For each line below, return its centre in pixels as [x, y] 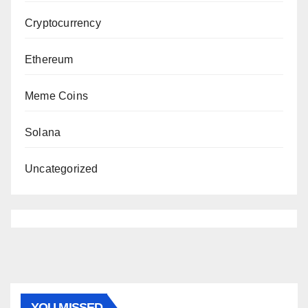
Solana [43, 133]
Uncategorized [62, 169]
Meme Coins [56, 96]
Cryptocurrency [63, 23]
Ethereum [49, 60]
